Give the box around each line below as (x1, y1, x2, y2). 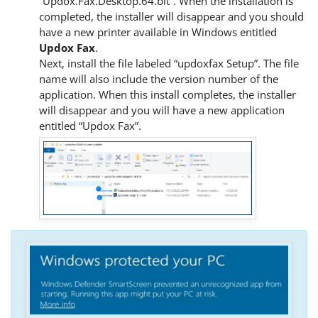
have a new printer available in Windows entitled (39, 25, 277, 40)
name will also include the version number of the (39, 72, 278, 87)
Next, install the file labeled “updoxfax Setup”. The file (39, 56, 299, 71)
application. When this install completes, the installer (39, 87, 296, 102)
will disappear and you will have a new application (39, 103, 285, 118)
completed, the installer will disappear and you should (39, 9, 304, 24)
